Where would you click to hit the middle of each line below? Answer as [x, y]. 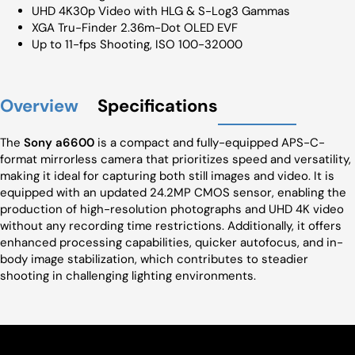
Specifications [158, 106]
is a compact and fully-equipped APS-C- [210, 143]
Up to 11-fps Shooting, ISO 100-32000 [137, 44]
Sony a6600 [59, 143]
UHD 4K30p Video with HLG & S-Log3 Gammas [161, 11]
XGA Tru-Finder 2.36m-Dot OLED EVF [135, 28]
